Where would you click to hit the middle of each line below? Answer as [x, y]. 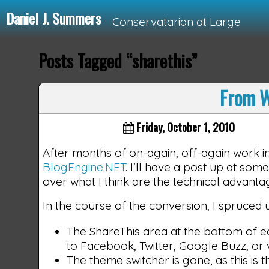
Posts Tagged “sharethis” [118, 61]
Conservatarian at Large [176, 22]
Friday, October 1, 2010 [185, 127]
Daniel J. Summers [53, 18]
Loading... [110, 77]
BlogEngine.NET [84, 167]
